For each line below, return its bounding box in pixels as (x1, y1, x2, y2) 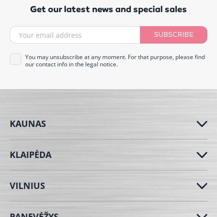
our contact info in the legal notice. (25, 60, 118, 69)
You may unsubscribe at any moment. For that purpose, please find (25, 53, 205, 62)
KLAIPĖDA (10, 149, 51, 161)
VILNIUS (10, 180, 45, 192)
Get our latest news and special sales (30, 4, 187, 15)
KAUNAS (10, 118, 46, 130)
